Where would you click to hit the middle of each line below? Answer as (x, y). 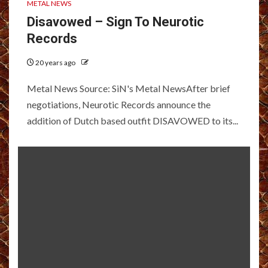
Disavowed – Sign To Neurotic (115, 22)
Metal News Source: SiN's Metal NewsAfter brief (129, 88)
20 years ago (55, 62)
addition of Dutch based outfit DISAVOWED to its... (133, 120)
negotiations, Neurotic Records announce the (119, 104)
